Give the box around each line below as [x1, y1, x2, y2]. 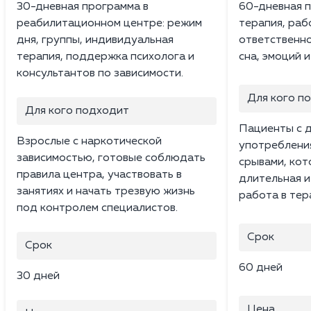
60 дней [239, 262, 283, 274]
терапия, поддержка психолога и [17, 51, 194, 62]
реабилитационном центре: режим [17, 17, 202, 29]
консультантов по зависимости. [17, 67, 183, 79]
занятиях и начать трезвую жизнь [17, 185, 195, 197]
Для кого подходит [25, 105, 129, 117]
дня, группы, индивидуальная [17, 34, 174, 46]
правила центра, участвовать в [17, 169, 182, 180]
